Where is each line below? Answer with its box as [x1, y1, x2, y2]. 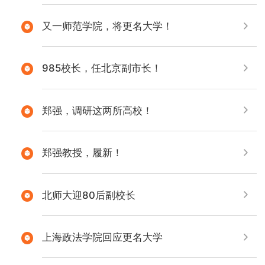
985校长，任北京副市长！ [41, 62, 161, 75]
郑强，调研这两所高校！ [41, 104, 153, 117]
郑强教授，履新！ [41, 147, 122, 159]
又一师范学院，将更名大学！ [41, 20, 173, 32]
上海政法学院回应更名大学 [41, 231, 163, 243]
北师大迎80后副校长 [41, 189, 135, 201]
